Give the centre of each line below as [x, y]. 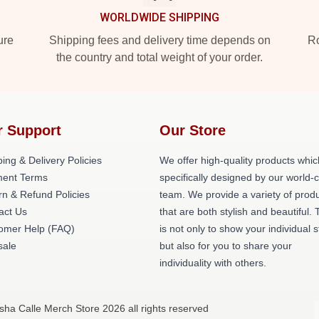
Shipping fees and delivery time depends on [159, 40]
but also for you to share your [226, 246]
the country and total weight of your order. [159, 57]
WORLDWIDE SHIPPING [159, 17]
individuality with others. [213, 263]
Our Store [193, 130]
